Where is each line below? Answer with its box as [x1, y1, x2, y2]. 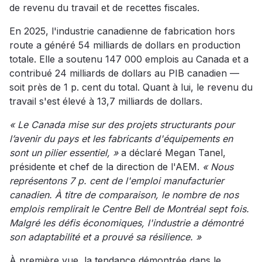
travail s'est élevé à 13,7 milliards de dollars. [9, 95, 208, 108]
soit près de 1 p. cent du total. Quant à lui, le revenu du [9, 81, 253, 94]
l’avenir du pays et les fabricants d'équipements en [9, 133, 233, 145]
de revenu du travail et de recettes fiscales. [9, 2, 199, 14]
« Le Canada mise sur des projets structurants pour [9, 119, 235, 131]
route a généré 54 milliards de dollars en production [9, 39, 240, 51]
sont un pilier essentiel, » [9, 147, 121, 159]
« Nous [199, 161, 233, 173]
